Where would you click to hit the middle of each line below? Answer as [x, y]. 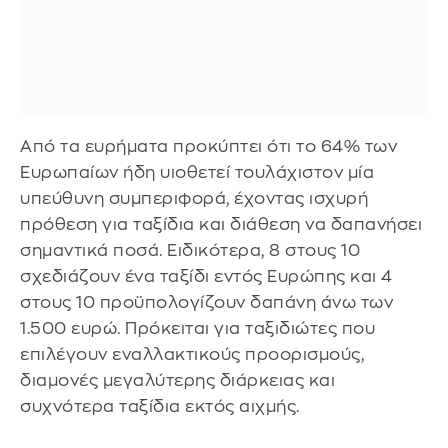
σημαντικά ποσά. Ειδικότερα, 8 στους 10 [190, 251]
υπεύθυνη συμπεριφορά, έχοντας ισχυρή [194, 199]
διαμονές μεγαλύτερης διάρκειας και [177, 381]
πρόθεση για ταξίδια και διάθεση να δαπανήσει [221, 225]
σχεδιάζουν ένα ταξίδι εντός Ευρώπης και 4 [206, 277]
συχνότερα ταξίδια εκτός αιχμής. [160, 407]
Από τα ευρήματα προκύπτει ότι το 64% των [208, 147]
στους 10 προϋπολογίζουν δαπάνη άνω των [206, 303]
